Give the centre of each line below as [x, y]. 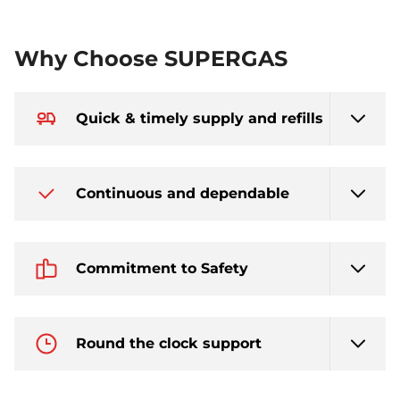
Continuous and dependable [183, 193]
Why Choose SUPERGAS [151, 58]
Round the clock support [169, 343]
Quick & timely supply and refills [200, 118]
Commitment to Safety [162, 268]
